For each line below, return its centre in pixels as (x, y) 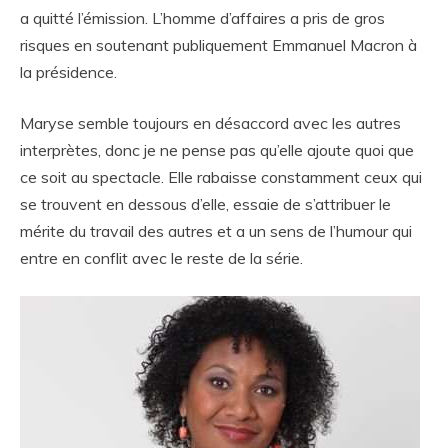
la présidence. (68, 72)
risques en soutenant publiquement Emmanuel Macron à (218, 45)
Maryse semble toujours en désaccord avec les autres (210, 123)
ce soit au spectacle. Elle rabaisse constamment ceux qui (221, 177)
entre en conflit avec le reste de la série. (161, 258)
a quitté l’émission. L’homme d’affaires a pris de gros (202, 18)
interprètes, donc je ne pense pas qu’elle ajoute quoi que (217, 150)
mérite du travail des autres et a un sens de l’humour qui (216, 231)
